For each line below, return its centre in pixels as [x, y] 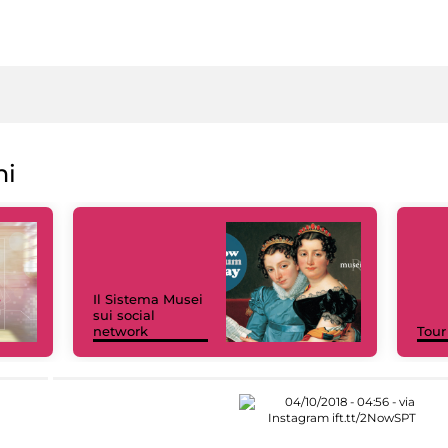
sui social [124, 314]
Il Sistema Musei [148, 298]
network [120, 330]
